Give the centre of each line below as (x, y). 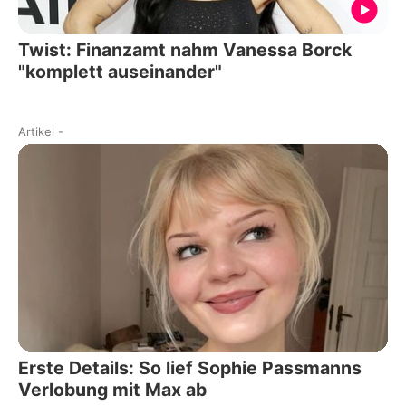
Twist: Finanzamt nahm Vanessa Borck (185, 49)
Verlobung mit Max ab (112, 390)
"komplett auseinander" (120, 71)
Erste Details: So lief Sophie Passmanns (190, 368)
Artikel (36, 131)
